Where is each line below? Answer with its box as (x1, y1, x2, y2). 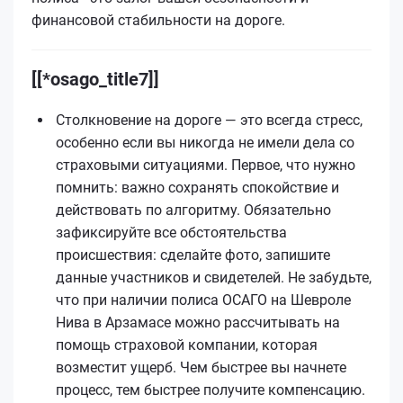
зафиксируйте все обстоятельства (56, 223, 287, 241)
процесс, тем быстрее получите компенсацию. (56, 381, 365, 399)
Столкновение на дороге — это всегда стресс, (56, 111, 363, 129)
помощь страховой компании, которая (56, 336, 318, 354)
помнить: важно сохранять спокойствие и (56, 178, 339, 196)
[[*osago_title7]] (31, 67, 159, 90)
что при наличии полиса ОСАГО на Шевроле (56, 291, 351, 309)
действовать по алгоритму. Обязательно (56, 201, 331, 219)
